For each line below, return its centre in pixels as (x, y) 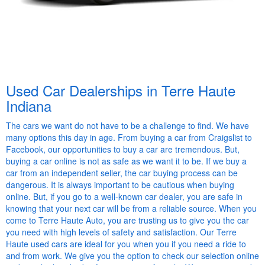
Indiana (29, 106)
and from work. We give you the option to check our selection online (132, 256)
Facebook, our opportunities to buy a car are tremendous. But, (123, 149)
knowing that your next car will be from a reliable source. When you (131, 209)
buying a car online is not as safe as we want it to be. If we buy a (126, 161)
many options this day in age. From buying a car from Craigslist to (129, 138)
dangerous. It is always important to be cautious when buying (120, 185)
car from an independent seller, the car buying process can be (122, 173)
